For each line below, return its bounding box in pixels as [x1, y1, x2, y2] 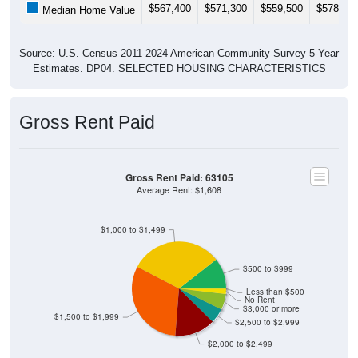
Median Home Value [39, 3, 135, 16]
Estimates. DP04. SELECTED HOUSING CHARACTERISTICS [32, 62, 326, 74]
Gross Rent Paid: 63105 [125, 170, 233, 185]
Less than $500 [245, 286, 304, 297]
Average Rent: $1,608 [137, 183, 221, 196]
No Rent [245, 294, 276, 305]
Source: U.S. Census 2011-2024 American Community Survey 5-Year [19, 46, 339, 59]
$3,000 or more [242, 303, 300, 314]
